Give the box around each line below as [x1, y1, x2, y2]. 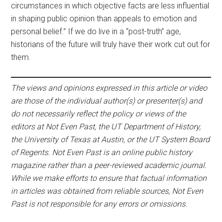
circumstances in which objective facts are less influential [11, 1, 210, 10]
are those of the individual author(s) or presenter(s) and [11, 96, 203, 106]
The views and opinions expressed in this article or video [11, 83, 208, 93]
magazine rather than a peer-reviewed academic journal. [11, 161, 207, 170]
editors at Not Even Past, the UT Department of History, [11, 122, 201, 131]
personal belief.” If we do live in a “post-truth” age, [11, 27, 181, 36]
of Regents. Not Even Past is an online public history [11, 148, 193, 157]
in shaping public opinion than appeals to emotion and [11, 14, 197, 23]
